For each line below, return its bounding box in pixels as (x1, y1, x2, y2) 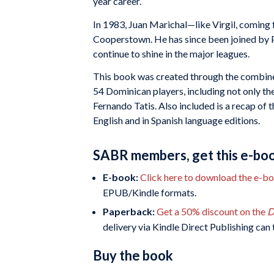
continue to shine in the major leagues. (93, 47, 250, 59)
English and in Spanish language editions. (93, 114, 260, 127)
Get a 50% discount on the (157, 206, 267, 218)
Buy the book (93, 247, 173, 264)
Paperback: (103, 206, 155, 218)
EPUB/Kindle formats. (103, 187, 196, 199)
